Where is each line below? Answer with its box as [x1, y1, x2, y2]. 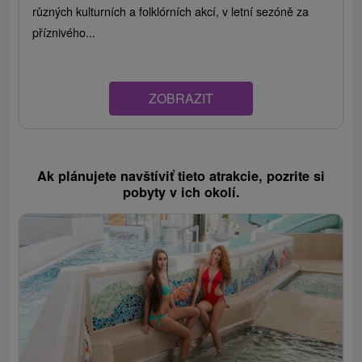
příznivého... [32, 23, 96, 41]
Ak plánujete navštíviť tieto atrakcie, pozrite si [37, 166, 325, 186]
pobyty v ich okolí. [122, 183, 240, 202]
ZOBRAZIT [149, 89, 213, 108]
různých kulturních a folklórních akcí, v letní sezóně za [32, 2, 309, 20]
